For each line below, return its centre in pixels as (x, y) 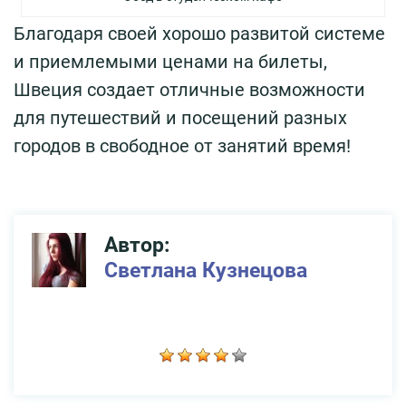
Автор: (137, 245)
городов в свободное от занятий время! (182, 145)
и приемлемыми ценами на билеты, (170, 61)
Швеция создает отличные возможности (189, 89)
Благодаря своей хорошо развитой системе (199, 33)
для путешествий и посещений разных (180, 117)
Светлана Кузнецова (206, 270)
